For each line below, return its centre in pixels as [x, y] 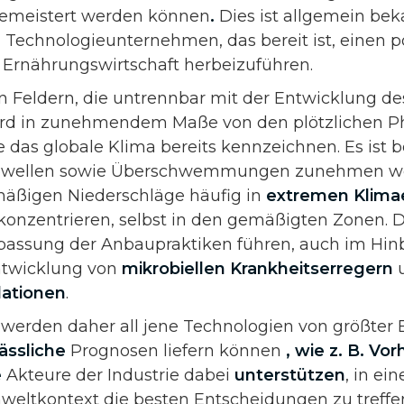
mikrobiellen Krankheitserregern [257, 268]
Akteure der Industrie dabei [118, 375]
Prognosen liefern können [176, 350]
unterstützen [290, 375]
